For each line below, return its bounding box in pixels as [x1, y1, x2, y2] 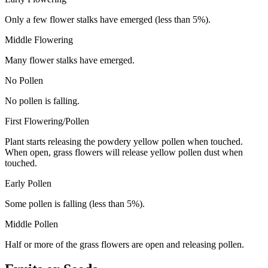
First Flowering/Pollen [5, 115, 89, 126]
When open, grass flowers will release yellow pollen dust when [5, 147, 243, 157]
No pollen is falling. [5, 95, 80, 106]
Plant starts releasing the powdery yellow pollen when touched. [5, 136, 243, 147]
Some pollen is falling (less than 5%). [5, 198, 147, 209]
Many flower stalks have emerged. [5, 54, 135, 65]
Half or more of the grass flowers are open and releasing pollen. [5, 239, 244, 249]
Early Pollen [5, 178, 51, 188]
